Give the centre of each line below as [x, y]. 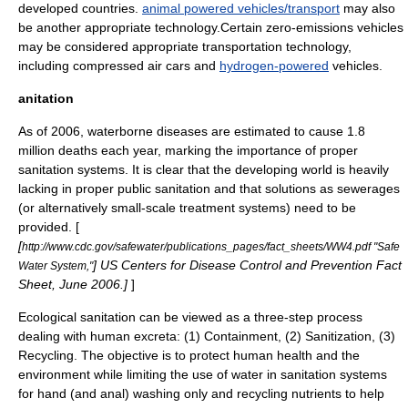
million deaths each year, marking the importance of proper [188, 150]
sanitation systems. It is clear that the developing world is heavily [204, 169]
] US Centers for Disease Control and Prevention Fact [247, 265]
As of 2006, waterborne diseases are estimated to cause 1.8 [192, 131]
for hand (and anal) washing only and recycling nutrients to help [201, 393]
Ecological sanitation [77, 317]
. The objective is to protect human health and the [217, 355]
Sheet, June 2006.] [75, 284]
